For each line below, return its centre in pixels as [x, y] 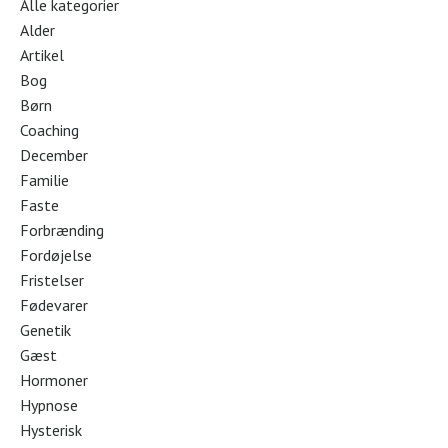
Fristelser [52, 279]
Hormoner [54, 379]
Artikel [42, 54]
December [54, 154]
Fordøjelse [56, 254]
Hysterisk [51, 429]
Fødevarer [54, 304]
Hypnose [49, 404]
